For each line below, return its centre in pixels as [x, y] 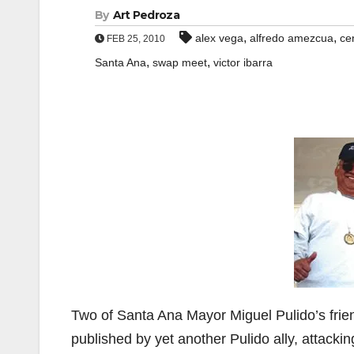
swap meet [180, 62]
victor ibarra [243, 62]
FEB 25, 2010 [135, 39]
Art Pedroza [146, 15]
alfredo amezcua [292, 38]
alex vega [219, 38]
